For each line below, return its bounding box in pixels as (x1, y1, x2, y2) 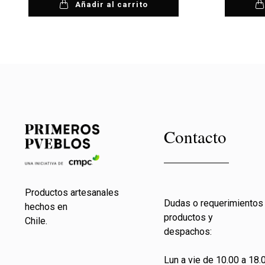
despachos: (164, 226, 212, 238)
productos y (164, 212, 214, 224)
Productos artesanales (25, 187, 119, 199)
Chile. (25, 215, 47, 227)
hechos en (25, 201, 67, 213)
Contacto (164, 125, 227, 148)
